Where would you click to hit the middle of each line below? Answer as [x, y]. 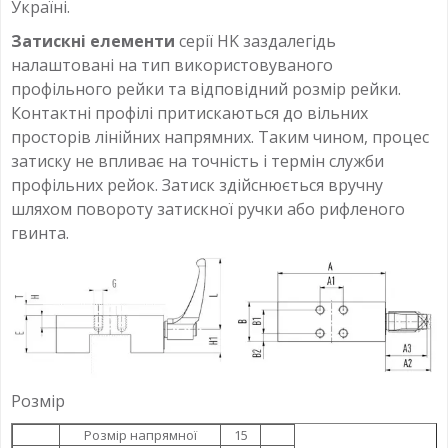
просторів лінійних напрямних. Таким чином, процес [220, 137]
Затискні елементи [95, 41]
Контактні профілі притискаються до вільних [189, 113]
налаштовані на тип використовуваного [172, 65]
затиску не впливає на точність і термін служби [197, 161]
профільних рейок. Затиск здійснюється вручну [197, 185]
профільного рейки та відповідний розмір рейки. [206, 89]
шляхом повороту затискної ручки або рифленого [208, 209]
